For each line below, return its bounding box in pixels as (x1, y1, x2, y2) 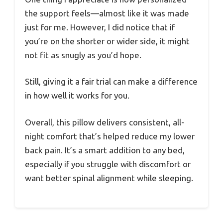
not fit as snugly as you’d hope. (25, 50, 141, 60)
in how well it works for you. (25, 91, 129, 101)
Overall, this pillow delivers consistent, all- (25, 117, 184, 127)
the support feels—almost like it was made (25, 8, 189, 18)
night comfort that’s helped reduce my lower (25, 131, 195, 141)
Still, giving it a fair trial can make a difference (25, 77, 198, 87)
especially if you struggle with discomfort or (25, 159, 191, 169)
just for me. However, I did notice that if (25, 22, 175, 32)
